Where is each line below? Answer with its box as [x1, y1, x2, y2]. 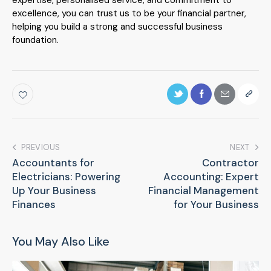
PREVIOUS [21, 142, 60, 152]
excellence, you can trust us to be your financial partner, [12, 7, 246, 19]
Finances [12, 197, 56, 211]
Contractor [202, 155, 259, 169]
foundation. [12, 33, 59, 46]
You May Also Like [12, 233, 109, 250]
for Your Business [174, 197, 259, 211]
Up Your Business [12, 183, 96, 197]
